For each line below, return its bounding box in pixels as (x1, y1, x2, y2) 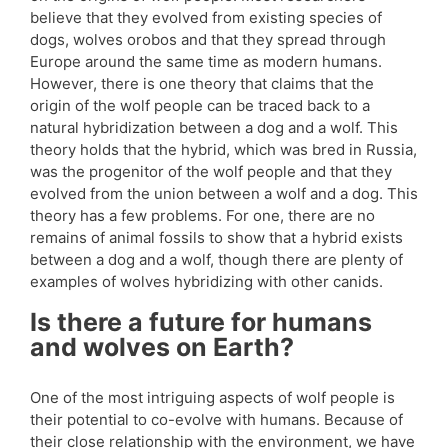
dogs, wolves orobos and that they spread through (30, 30, 386, 50)
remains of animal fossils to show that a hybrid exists (30, 228, 403, 248)
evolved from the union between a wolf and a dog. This (30, 184, 418, 204)
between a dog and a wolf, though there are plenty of (30, 250, 403, 270)
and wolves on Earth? (30, 331, 294, 362)
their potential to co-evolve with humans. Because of (30, 410, 403, 430)
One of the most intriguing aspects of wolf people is (30, 388, 395, 408)
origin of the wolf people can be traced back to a (30, 96, 370, 116)
